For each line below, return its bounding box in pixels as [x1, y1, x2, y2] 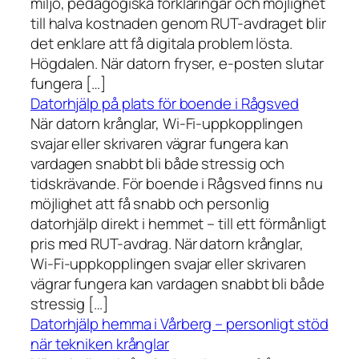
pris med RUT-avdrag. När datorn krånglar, [30, 233, 304, 255]
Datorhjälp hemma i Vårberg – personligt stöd [30, 313, 329, 335]
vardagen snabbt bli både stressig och [30, 153, 285, 175]
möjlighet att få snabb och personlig [30, 193, 270, 215]
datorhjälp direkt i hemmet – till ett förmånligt [30, 213, 327, 235]
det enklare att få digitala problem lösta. [30, 33, 292, 54]
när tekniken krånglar [30, 333, 169, 355]
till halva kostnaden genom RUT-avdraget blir [30, 13, 326, 34]
